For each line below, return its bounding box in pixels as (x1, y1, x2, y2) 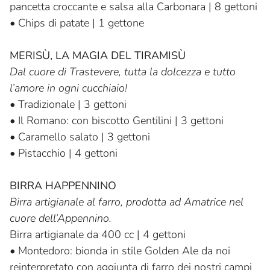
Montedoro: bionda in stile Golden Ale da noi (18, 243, 230, 259)
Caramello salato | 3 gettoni (18, 130, 150, 145)
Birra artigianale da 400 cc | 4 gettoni (10, 227, 186, 242)
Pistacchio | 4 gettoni (18, 146, 118, 161)
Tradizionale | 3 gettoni (18, 97, 127, 112)
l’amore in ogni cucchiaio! (10, 81, 127, 96)
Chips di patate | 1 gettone (18, 16, 144, 31)
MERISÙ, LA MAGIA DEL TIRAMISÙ (10, 48, 186, 63)
